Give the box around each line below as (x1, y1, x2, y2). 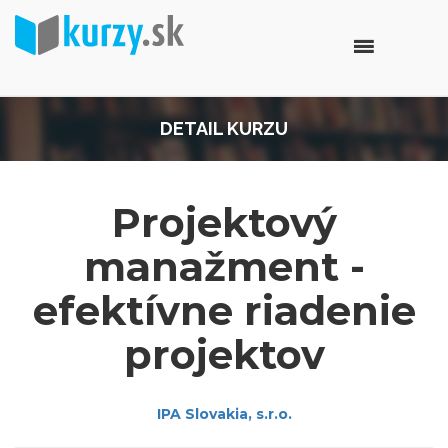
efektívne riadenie (32, 286, 416, 335)
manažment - (83, 242, 365, 291)
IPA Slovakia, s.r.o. (156, 405, 292, 423)
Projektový (111, 198, 337, 247)
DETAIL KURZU (160, 118, 288, 139)
